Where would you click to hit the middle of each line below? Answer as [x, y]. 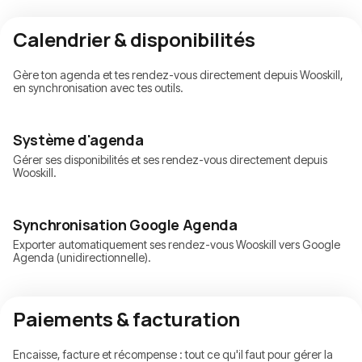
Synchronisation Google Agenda [125, 225]
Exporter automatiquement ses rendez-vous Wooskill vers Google [177, 245]
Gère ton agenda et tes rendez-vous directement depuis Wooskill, [178, 75]
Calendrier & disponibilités [134, 40]
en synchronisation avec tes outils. [98, 88]
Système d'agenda [78, 140]
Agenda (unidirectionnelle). [82, 258]
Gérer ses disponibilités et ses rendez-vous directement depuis [170, 160]
